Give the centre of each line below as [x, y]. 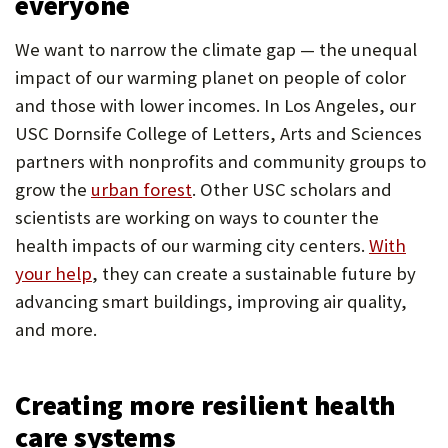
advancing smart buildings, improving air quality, [211, 302]
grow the [53, 190]
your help [53, 274]
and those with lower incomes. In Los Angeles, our [215, 106]
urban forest [141, 190]
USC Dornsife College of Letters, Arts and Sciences [218, 134]
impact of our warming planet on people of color [210, 78]
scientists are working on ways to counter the [197, 218]
